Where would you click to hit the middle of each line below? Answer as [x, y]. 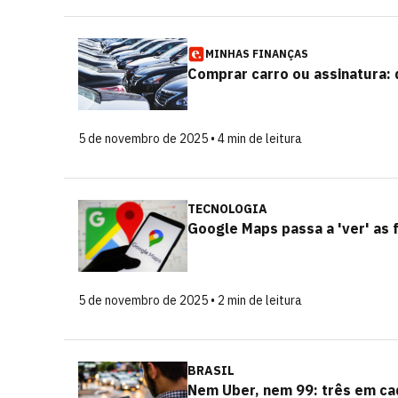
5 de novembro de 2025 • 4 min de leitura [190, 139]
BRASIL [211, 370]
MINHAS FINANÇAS [257, 54]
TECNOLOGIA [227, 209]
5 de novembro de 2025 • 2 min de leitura [190, 300]
